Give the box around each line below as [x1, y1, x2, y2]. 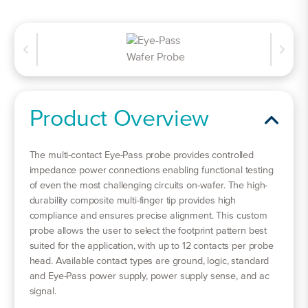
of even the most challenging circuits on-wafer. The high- [29, 180, 268, 190]
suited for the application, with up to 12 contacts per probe [29, 241, 274, 251]
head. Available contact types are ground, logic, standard [29, 256, 269, 266]
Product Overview [29, 107, 210, 131]
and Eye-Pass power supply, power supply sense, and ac [29, 271, 269, 281]
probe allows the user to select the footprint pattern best [29, 225, 267, 236]
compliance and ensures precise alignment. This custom [29, 210, 267, 221]
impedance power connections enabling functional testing [29, 165, 274, 175]
